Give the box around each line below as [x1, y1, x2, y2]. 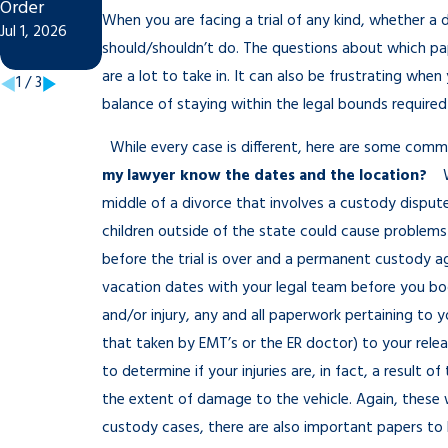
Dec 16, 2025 [204, 6, 290, 32]
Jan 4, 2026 [102, 47, 178, 72]
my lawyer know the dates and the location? [102, 164, 431, 190]
